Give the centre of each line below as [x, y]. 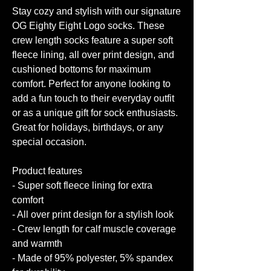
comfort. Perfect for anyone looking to [91, 84]
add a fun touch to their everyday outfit [93, 99]
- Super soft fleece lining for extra [82, 186]
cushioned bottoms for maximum [81, 70]
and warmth [37, 244]
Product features [47, 171]
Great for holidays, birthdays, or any [88, 128]
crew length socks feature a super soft [93, 41]
